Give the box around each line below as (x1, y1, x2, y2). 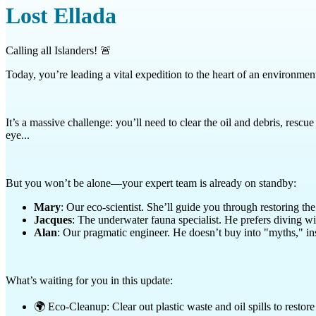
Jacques (34, 213, 72, 226)
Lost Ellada (6, 3, 116, 29)
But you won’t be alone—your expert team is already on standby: (6, 176, 296, 189)
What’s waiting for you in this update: (6, 274, 173, 286)
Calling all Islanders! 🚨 (6, 44, 111, 56)
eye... (6, 128, 30, 141)
